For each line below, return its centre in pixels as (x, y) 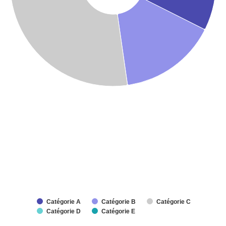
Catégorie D (64, 211)
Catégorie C (174, 202)
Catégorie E (118, 211)
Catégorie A (64, 202)
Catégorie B (119, 202)
